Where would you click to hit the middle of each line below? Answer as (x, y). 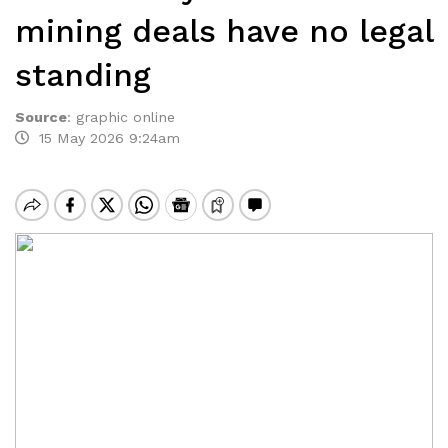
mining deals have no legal (224, 31)
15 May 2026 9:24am (104, 138)
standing (83, 75)
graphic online (125, 117)
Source (41, 117)
